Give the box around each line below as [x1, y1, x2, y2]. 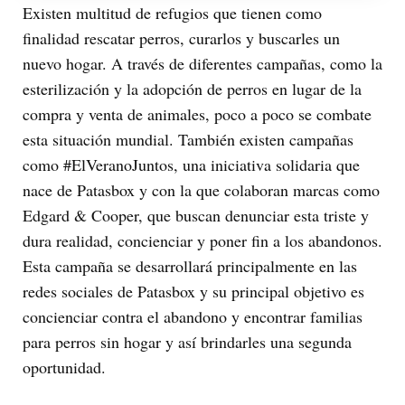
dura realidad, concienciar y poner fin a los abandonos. [23, 229, 382, 251]
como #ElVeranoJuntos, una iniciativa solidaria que [23, 153, 360, 175]
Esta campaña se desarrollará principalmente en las [23, 254, 357, 277]
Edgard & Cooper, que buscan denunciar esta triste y [23, 203, 369, 226]
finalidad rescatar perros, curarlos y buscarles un [23, 26, 340, 49]
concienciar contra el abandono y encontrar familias [23, 305, 363, 327]
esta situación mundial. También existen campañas [23, 127, 353, 150]
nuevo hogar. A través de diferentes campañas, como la [23, 52, 382, 74]
